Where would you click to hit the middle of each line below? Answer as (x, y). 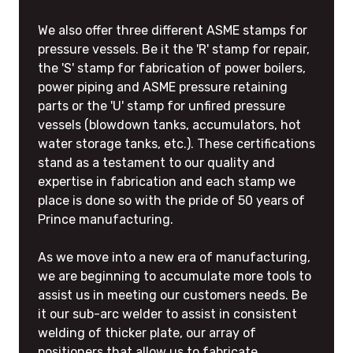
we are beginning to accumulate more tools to (175, 276)
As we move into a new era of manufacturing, (174, 257)
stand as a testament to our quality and (156, 162)
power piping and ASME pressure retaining (163, 87)
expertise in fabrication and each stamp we (167, 181)
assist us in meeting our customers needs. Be (173, 295)
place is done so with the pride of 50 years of (171, 200)
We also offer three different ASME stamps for (173, 30)
